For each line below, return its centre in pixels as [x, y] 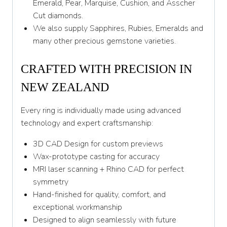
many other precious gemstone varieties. [104, 41]
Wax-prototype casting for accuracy [96, 157]
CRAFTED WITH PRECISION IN [106, 69]
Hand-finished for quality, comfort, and [99, 195]
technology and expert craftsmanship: [87, 123]
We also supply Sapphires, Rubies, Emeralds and [118, 29]
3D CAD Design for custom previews [98, 144]
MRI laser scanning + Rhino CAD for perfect [108, 169]
